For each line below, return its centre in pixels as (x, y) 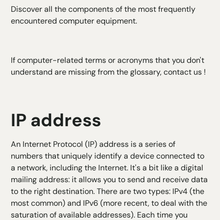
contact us (183, 72)
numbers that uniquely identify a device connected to (108, 156)
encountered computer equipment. (74, 21)
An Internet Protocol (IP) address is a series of (93, 144)
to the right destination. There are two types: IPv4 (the (108, 192)
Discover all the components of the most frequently (103, 9)
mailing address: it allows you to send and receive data (110, 180)
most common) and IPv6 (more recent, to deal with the (109, 203)
